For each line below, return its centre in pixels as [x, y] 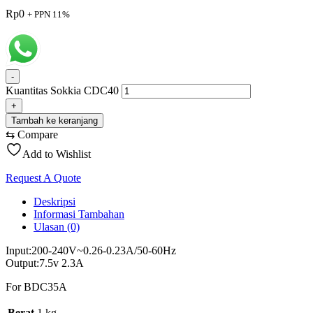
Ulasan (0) [57, 226]
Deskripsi [54, 201]
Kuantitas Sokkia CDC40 [62, 90]
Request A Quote [43, 177]
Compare [38, 134]
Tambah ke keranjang [54, 120]
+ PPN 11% [49, 14]
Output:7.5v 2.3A [45, 263]
